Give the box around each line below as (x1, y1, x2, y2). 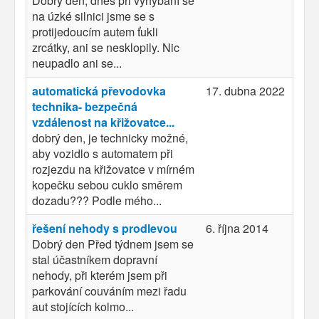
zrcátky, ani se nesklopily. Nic (32, 38, 179, 56)
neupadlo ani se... (32, 54, 122, 71)
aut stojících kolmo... (32, 298, 134, 315)
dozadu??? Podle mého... (32, 192, 162, 209)
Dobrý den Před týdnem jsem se (32, 235, 194, 252)
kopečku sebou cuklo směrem (32, 176, 182, 193)
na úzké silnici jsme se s (32, 7, 155, 24)
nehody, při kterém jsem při (32, 266, 167, 283)
